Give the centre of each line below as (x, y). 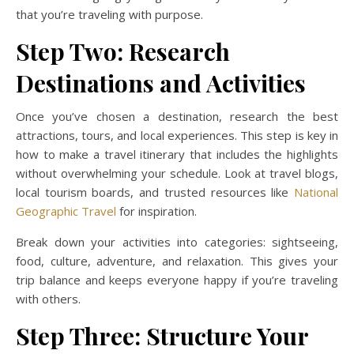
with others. (48, 299)
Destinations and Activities (161, 83)
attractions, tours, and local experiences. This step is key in (177, 135)
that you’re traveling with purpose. (109, 14)
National (314, 192)
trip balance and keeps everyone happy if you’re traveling (177, 280)
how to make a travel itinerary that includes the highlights (177, 154)
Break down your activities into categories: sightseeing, (177, 242)
